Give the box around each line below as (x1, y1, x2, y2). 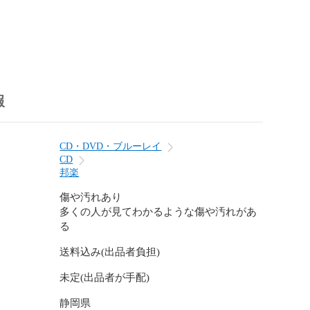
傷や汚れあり (60, 192, 122, 203)
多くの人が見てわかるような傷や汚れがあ (60, 206, 257, 217)
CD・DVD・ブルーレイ (60, 141, 162, 152)
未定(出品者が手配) (60, 272, 150, 283)
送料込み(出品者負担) (60, 246, 161, 257)
